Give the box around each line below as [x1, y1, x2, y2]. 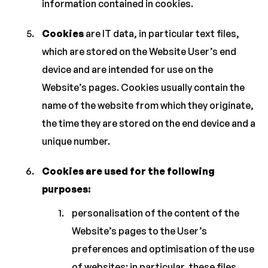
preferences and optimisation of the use [72, 243, 254, 255]
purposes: [42, 183, 91, 195]
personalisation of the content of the [72, 207, 239, 219]
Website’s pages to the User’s [72, 225, 207, 237]
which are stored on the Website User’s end [42, 45, 236, 57]
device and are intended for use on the [42, 63, 213, 75]
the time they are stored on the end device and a [42, 117, 255, 129]
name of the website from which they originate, [42, 99, 254, 111]
